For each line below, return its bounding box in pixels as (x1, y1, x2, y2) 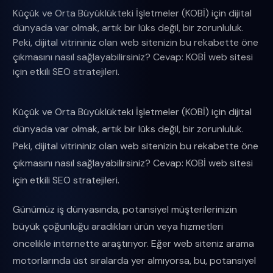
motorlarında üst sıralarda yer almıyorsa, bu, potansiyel (12, 254, 256, 267)
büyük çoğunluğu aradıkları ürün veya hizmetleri (12, 220, 223, 233)
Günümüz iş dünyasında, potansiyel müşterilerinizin (12, 203, 237, 216)
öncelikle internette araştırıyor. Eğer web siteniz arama (12, 237, 254, 250)
